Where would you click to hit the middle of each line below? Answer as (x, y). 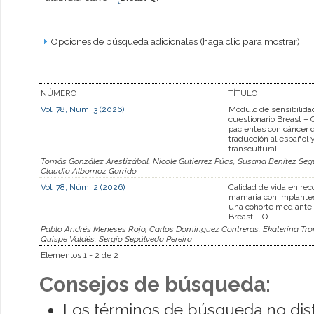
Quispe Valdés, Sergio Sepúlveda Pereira (116, 239)
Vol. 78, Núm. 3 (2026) (82, 109)
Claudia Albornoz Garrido (89, 171)
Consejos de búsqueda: (155, 284)
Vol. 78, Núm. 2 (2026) (83, 187)
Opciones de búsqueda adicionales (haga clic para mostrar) (175, 41)
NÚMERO (59, 93)
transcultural (253, 148)
